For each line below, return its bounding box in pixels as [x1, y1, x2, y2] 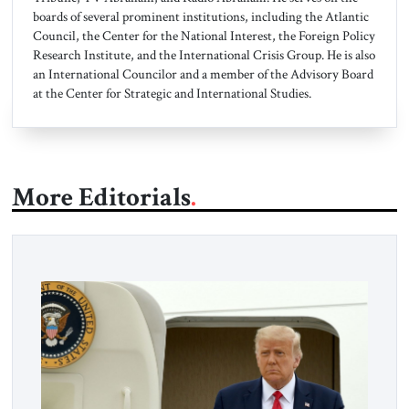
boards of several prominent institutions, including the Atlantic [32, 7, 369, 26]
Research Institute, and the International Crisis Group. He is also [32, 46, 375, 65]
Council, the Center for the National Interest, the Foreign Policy [32, 26, 375, 46]
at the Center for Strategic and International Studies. [32, 84, 311, 103]
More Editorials [11, 180, 191, 215]
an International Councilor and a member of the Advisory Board [32, 65, 373, 84]
